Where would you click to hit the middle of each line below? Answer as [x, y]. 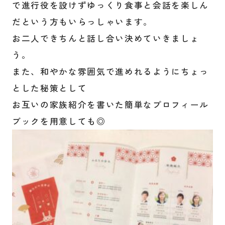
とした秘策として [49, 88]
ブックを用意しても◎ [59, 121]
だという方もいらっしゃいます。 [82, 21]
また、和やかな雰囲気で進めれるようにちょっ [110, 71]
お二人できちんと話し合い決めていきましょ [106, 38]
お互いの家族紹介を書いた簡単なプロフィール [110, 104]
